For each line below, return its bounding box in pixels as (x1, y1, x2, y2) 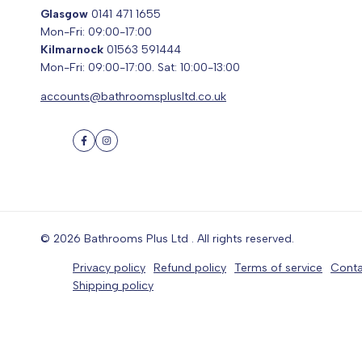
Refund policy (154, 261, 226, 276)
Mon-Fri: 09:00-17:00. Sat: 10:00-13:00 (40, 61, 240, 75)
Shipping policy (73, 279, 154, 293)
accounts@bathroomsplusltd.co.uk (40, 90, 226, 104)
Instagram (105, 141, 159, 155)
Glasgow (40, 7, 88, 22)
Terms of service (234, 261, 322, 276)
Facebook (82, 141, 136, 155)
